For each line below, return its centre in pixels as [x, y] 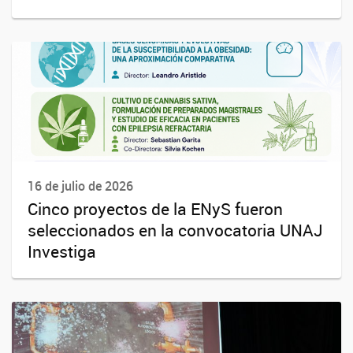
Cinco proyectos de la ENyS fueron [155, 209]
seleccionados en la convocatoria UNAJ [175, 230]
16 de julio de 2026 [80, 186]
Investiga [62, 252]
